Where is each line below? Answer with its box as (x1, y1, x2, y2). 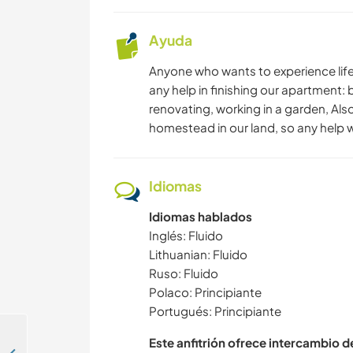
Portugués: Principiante (149, 303, 281, 319)
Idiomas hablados (149, 209, 252, 225)
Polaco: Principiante (149, 284, 262, 300)
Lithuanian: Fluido (149, 247, 247, 262)
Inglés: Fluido (149, 228, 223, 243)
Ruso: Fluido (149, 266, 218, 281)
